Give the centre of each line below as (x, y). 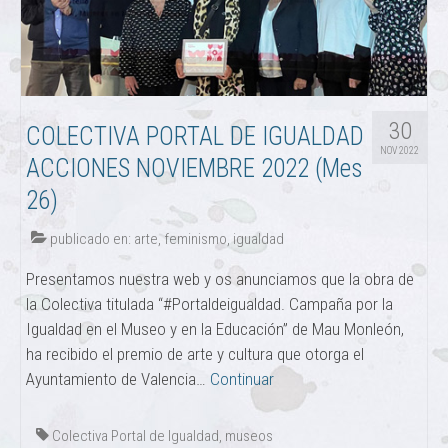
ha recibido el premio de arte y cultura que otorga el (195, 353)
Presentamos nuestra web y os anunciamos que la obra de (220, 278)
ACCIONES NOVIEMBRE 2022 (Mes (194, 168)
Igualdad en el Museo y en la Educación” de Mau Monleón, (215, 328)
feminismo (195, 238)
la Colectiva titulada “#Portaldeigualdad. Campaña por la (209, 303)
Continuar (242, 378)
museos (249, 435)
